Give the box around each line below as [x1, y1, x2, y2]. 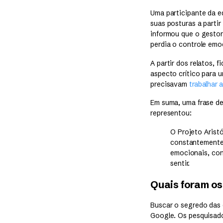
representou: [150, 109, 192, 118]
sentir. [170, 159, 190, 168]
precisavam [150, 79, 189, 89]
